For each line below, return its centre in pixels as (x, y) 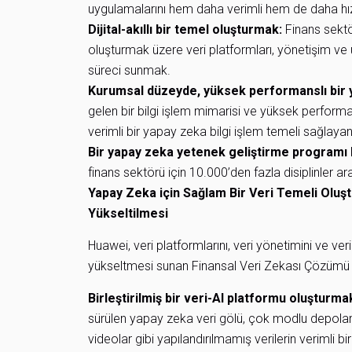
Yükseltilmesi (128, 213)
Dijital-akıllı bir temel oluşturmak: (187, 29)
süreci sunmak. (129, 70)
